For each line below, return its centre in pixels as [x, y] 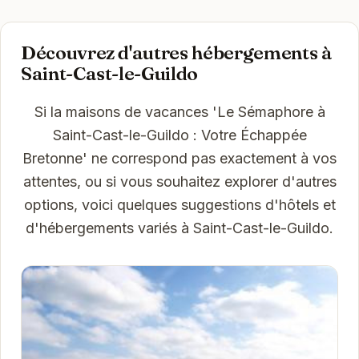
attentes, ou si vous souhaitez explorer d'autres [179, 182]
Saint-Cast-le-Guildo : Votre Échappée [179, 135]
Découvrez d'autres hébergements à [176, 53]
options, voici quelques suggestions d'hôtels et [179, 205]
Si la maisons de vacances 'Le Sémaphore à [179, 112]
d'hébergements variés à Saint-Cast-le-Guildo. [179, 228]
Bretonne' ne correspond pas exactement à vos [179, 159]
